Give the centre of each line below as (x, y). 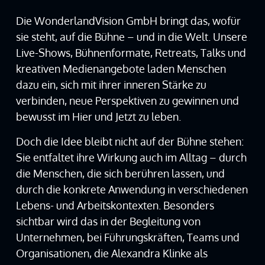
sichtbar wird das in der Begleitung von (108, 221)
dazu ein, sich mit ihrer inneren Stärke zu (111, 85)
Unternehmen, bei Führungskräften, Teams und (127, 237)
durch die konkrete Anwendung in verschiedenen (132, 189)
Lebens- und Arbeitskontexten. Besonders (115, 205)
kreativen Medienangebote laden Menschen (121, 69)
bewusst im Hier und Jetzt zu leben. (98, 117)
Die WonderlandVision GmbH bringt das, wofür (128, 21)
